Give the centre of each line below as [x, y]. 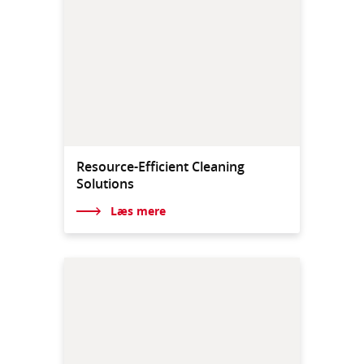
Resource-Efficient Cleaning [160, 167]
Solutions [105, 184]
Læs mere [138, 210]
